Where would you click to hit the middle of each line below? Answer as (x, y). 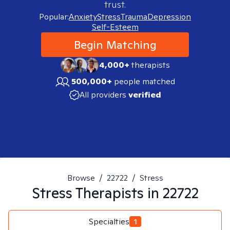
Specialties (109, 221)
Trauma (134, 17)
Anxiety (83, 17)
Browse (81, 178)
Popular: (54, 17)
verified (145, 95)
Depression (169, 17)
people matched (145, 81)
